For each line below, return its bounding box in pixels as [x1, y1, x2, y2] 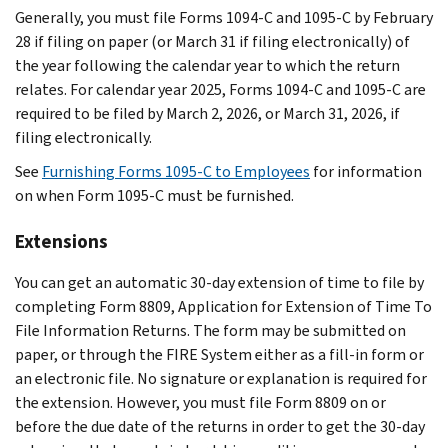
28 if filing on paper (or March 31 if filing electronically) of [15, 30, 410, 52]
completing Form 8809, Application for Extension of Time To [15, 295, 432, 317]
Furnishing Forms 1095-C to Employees [42, 160, 310, 182]
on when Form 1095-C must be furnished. [15, 184, 294, 206]
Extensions [15, 228, 108, 254]
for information [313, 160, 422, 182]
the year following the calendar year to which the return [15, 54, 400, 76]
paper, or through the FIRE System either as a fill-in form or [15, 343, 424, 365]
